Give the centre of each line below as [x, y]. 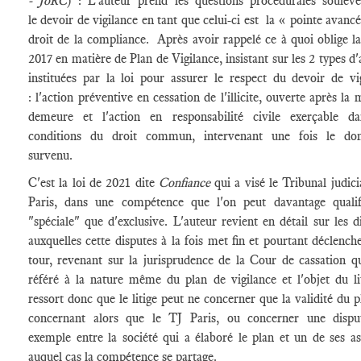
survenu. [50, 155]
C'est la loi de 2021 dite [93, 183]
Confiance [187, 183]
